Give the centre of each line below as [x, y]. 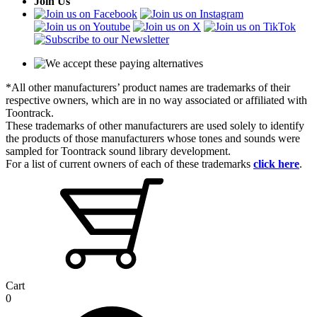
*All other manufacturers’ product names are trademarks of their [148, 88]
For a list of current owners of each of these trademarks [129, 164]
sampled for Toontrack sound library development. [118, 151]
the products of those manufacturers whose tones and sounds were [153, 139]
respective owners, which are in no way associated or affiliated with [156, 100]
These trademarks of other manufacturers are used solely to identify [155, 126]
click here [276, 164]
